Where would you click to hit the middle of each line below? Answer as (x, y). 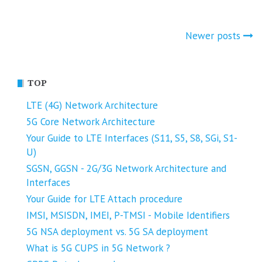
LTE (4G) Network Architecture (92, 105)
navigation (71, 68)
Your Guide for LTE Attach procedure (104, 199)
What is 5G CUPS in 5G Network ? (98, 248)
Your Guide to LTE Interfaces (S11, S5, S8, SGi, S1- (132, 138)
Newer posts (213, 35)
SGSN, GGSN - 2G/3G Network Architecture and (126, 168)
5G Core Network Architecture (91, 121)
